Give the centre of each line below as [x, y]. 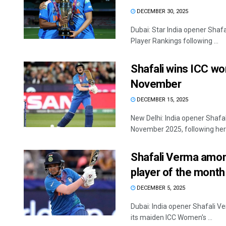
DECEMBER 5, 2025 [160, 188]
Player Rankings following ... [175, 41]
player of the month [178, 173]
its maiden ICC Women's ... [172, 218]
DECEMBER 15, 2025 [162, 100]
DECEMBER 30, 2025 [162, 12]
